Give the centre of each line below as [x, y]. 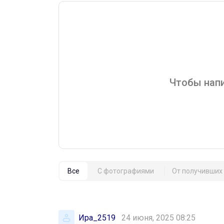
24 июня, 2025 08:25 [158, 217]
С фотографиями [126, 171]
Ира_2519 [97, 217]
